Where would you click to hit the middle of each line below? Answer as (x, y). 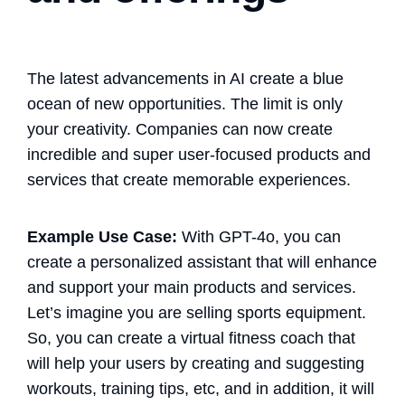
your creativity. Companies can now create (180, 129)
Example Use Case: (102, 236)
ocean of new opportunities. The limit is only (185, 104)
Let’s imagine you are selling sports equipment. (197, 312)
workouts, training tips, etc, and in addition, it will (201, 388)
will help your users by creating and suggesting (196, 363)
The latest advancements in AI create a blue (185, 78)
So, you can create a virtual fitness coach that (191, 338)
